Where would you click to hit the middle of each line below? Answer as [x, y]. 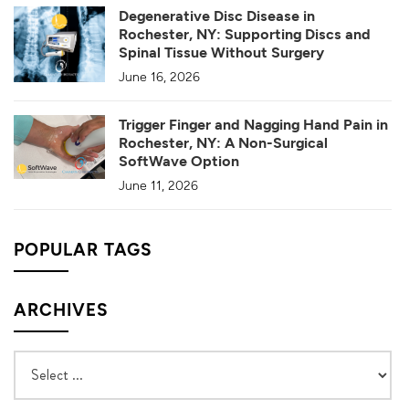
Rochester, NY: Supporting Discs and [245, 33]
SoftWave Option [179, 160]
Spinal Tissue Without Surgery [221, 51]
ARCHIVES [61, 309]
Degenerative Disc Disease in [217, 15]
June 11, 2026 [158, 184]
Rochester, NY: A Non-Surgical [223, 142]
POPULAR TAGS [83, 248]
